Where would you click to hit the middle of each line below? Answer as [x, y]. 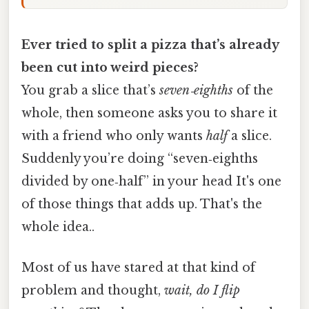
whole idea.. [58, 227]
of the [253, 90]
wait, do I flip [202, 291]
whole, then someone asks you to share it [149, 113]
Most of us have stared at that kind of [138, 268]
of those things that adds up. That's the [142, 204]
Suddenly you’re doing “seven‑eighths [140, 158]
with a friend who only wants [114, 136]
